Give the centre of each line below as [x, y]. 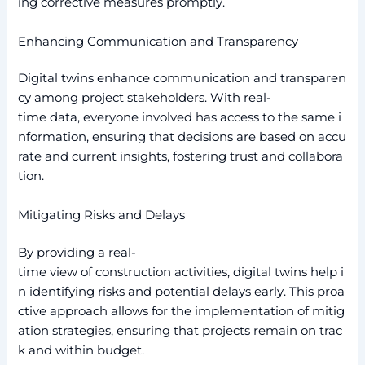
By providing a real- [77, 252]
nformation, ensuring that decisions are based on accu [182, 137]
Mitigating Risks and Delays [102, 215]
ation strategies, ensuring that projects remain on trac [180, 330]
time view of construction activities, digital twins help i [181, 272]
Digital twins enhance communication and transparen [182, 79]
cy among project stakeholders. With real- [145, 98]
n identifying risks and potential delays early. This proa [182, 291]
